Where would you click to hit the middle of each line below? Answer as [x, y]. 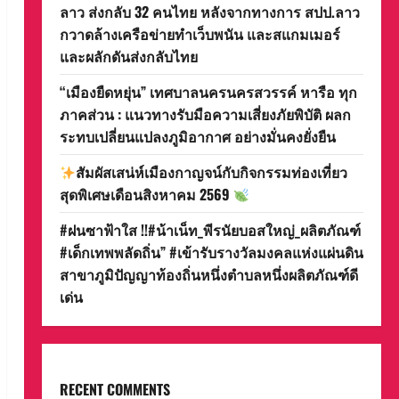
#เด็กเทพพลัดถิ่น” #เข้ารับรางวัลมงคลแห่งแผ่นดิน [211, 252]
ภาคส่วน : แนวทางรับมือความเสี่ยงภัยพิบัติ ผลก [205, 114]
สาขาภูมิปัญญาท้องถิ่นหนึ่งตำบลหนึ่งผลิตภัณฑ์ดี [208, 274]
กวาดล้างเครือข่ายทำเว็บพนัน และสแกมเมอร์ [201, 34]
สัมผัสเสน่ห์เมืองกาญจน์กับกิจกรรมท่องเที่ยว [212, 172]
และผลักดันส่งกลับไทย [128, 56]
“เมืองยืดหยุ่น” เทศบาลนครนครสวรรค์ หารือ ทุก [208, 92]
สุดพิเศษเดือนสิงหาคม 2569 [146, 194]
